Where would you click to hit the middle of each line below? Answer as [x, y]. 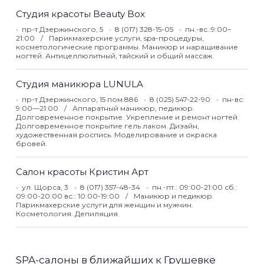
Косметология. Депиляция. [68, 214]
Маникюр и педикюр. [174, 196]
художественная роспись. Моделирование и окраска [116, 135]
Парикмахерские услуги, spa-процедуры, [126, 38]
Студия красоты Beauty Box [80, 14]
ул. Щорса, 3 [45, 187]
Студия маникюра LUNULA [80, 84]
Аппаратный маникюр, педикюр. [133, 108]
